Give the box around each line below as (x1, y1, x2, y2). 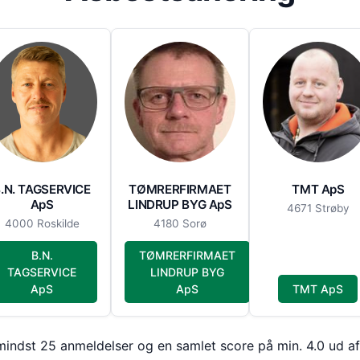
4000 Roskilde (4, 217, 80, 231)
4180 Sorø (153, 217, 207, 231)
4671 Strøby (286, 202, 350, 215)
